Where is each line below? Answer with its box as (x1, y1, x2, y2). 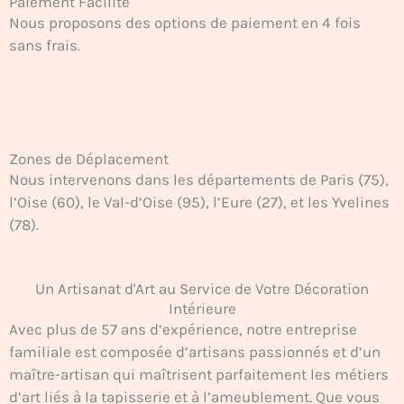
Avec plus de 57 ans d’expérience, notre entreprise (9, 320, 357, 339)
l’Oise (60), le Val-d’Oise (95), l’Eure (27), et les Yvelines (9, 192, 390, 211)
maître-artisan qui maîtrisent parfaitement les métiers (9, 365, 389, 384)
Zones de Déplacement (9, 149, 169, 168)
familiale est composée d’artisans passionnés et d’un (9, 343, 381, 362)
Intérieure (168, 299, 236, 318)
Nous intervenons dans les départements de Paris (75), (9, 170, 389, 188)
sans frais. (9, 35, 80, 54)
